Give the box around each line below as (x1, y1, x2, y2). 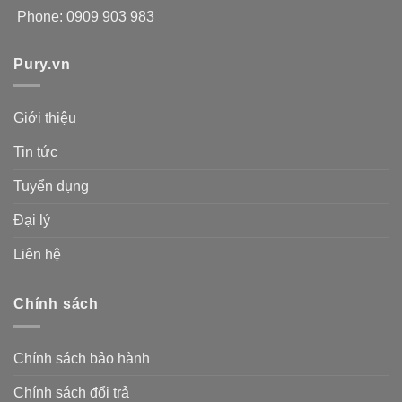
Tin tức (13, 144, 57, 161)
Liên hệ (13, 247, 61, 263)
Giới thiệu (13, 110, 76, 127)
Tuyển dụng (13, 179, 89, 195)
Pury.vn (13, 56, 71, 72)
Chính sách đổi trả (13, 384, 129, 400)
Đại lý (13, 213, 50, 229)
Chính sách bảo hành (13, 350, 150, 366)
